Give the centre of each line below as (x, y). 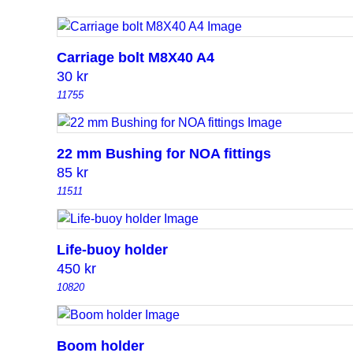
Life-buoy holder (112, 250)
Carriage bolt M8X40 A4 (136, 58)
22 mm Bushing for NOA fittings (164, 154)
